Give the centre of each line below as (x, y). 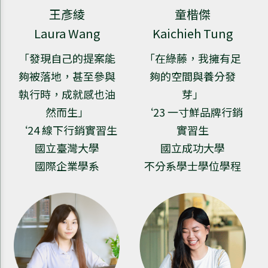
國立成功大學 (193, 147)
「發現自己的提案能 (67, 58)
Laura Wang (67, 33)
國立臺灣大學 (67, 147)
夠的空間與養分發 (193, 76)
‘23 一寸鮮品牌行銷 (193, 112)
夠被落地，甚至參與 (67, 76)
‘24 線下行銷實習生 (67, 130)
